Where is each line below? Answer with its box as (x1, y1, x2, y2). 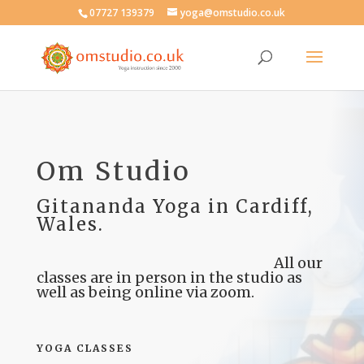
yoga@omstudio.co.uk (180, 6, 286, 19)
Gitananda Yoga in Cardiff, (36, 195, 314, 218)
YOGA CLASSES (36, 342, 133, 354)
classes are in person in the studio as (36, 268, 302, 287)
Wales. (36, 213, 104, 236)
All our (36, 253, 323, 272)
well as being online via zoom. (36, 283, 254, 301)
